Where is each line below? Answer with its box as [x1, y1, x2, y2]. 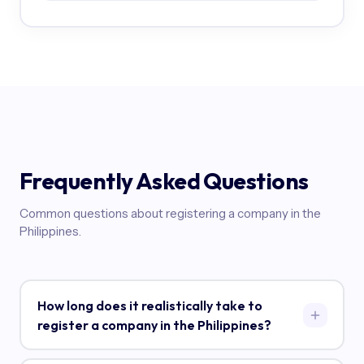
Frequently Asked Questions [19, 167, 309, 195]
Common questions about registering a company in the [19, 206, 321, 221]
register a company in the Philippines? [37, 316, 271, 333]
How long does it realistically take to [37, 297, 262, 314]
